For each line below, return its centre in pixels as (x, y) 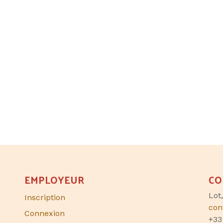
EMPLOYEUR (54, 180)
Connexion (45, 214)
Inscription (45, 198)
